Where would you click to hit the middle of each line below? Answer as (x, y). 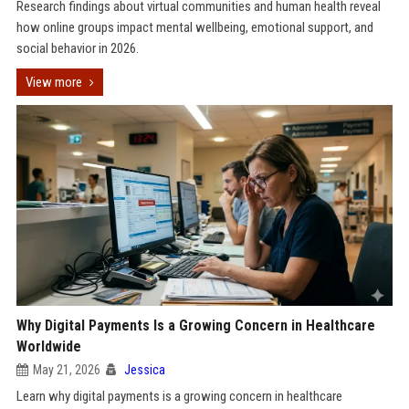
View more (53, 82)
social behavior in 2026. (77, 48)
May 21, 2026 (66, 370)
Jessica (144, 370)
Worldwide (48, 346)
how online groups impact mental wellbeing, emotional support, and (194, 27)
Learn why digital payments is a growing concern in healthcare (179, 396)
